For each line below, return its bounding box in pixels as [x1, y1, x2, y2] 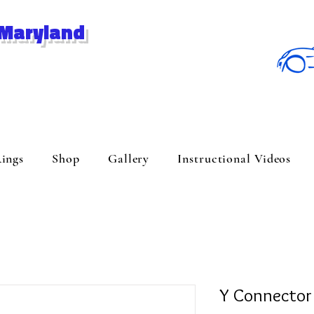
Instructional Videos [177, 151, 292, 167]
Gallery [107, 151, 150, 167]
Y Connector [220, 284, 312, 307]
